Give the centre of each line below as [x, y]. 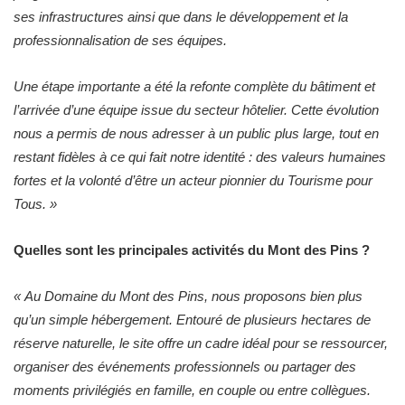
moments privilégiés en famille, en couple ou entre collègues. [192, 390]
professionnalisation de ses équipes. [120, 40]
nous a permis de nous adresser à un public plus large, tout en [196, 133]
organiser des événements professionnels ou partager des [185, 366]
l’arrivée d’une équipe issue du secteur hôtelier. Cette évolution [196, 109]
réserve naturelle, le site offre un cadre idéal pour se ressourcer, [201, 343]
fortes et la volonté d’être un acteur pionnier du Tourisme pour [193, 180]
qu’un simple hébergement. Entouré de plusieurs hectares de [192, 319]
